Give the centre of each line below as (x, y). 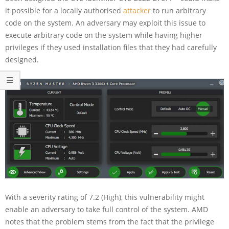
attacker (138, 10)
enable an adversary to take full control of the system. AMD (107, 210)
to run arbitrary (179, 10)
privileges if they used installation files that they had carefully (111, 47)
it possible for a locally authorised (64, 10)
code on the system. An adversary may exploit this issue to (105, 22)
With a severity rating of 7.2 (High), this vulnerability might (105, 197)
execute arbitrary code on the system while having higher (104, 35)
